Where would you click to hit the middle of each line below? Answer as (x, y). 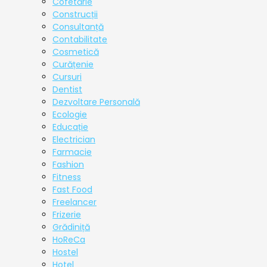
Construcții (75, 15)
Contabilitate (80, 40)
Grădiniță (71, 227)
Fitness (67, 177)
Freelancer (74, 202)
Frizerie (67, 215)
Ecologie (70, 115)
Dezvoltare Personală (96, 102)
